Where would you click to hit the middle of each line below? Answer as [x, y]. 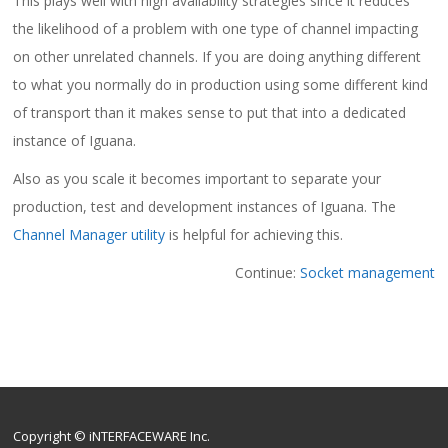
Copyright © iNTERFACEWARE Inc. [112, 436]
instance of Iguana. [75, 140]
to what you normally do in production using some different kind [221, 84]
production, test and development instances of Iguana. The [205, 206]
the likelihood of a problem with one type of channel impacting [216, 28]
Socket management [367, 272]
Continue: [267, 272]
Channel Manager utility [89, 234]
